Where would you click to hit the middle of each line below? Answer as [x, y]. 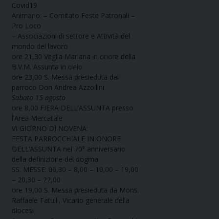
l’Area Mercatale [37, 118]
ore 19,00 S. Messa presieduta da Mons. [75, 190]
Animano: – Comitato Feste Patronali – [73, 16]
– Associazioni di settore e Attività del [71, 36]
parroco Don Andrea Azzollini [58, 88]
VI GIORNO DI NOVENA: [50, 129]
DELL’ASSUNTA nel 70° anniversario [69, 149]
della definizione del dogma [55, 159]
